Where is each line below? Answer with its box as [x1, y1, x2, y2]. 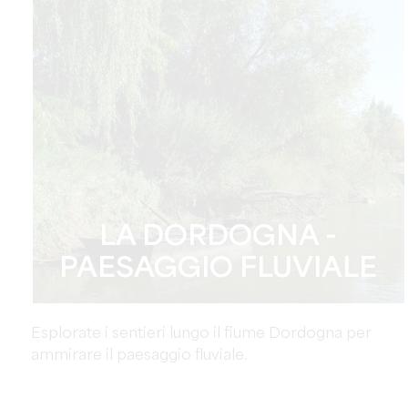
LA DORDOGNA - [99, 223, 338, 251]
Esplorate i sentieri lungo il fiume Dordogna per [30, 326, 372, 342]
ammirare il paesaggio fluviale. [30, 348, 248, 363]
